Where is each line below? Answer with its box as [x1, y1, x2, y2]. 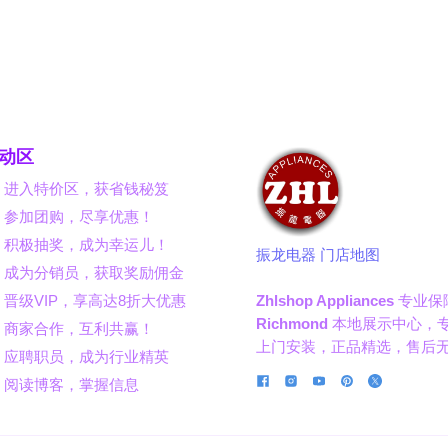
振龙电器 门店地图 [256, 246, 380, 264]
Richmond [256, 315, 328, 333]
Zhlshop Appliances [256, 292, 394, 310]
